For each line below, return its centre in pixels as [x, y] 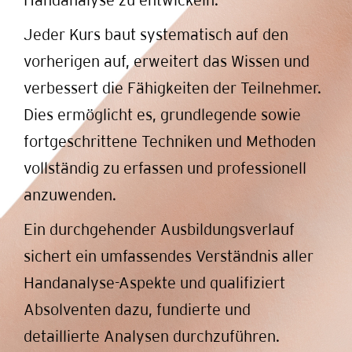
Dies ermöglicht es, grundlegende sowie [162, 114]
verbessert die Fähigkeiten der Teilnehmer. [172, 88]
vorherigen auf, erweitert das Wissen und [167, 61]
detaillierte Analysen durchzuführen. [152, 336]
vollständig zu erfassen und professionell [165, 168]
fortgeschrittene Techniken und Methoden [170, 141]
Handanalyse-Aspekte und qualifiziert [154, 282]
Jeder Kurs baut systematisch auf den [156, 34]
